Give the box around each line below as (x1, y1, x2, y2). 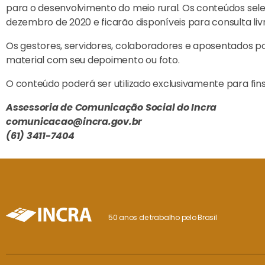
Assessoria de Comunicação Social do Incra (6, 101, 217, 114)
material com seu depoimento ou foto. (6, 53, 180, 67)
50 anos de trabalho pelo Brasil (108, 212, 217, 222)
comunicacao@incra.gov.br (6, 115, 143, 128)
